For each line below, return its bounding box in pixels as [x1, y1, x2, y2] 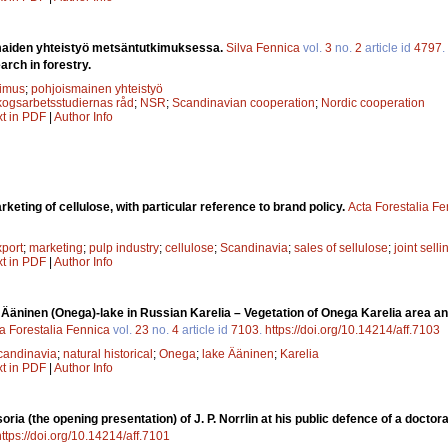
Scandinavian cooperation [172, 95, 315, 110]
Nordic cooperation [321, 95, 425, 110]
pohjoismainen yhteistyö [31, 81, 163, 96]
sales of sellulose [294, 241, 388, 256]
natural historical [63, 347, 153, 362]
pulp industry [89, 241, 159, 256]
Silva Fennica [226, 40, 300, 55]
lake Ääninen [202, 347, 274, 362]
